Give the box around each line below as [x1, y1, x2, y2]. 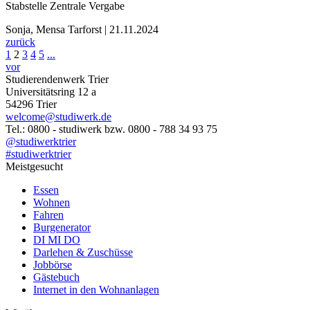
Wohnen [33, 197, 70, 209]
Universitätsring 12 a [6, 86, 96, 98]
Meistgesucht [6, 161, 63, 173]
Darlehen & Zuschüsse [33, 246, 133, 259]
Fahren [33, 209, 64, 221]
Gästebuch [33, 271, 80, 284]
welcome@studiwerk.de [6, 111, 111, 123]
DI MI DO [33, 234, 80, 246]
